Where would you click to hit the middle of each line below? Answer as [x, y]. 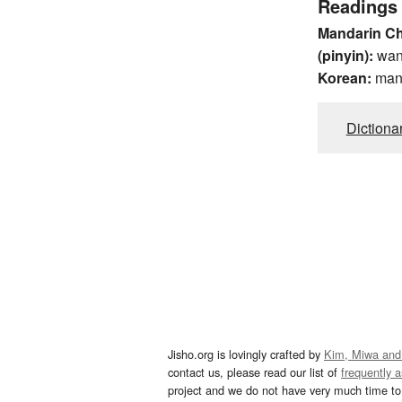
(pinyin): [345, 55]
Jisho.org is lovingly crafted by [246, 354]
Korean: [344, 77]
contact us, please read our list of [254, 371]
